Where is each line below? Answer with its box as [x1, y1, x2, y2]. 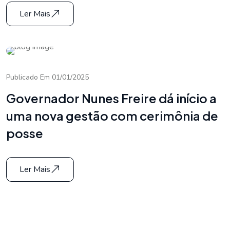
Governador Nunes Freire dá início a [6, 90, 217, 106]
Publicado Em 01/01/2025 [6, 72, 89, 83]
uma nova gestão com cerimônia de [6, 107, 218, 123]
